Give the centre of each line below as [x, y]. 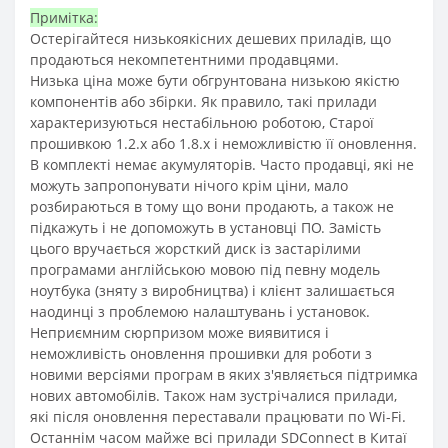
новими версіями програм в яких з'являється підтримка [224, 374]
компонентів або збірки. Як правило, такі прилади [203, 101]
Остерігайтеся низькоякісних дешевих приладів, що [210, 38]
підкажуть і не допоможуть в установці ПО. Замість [205, 227]
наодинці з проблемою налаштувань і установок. [200, 311]
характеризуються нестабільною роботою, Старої [202, 122]
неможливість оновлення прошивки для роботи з [201, 353]
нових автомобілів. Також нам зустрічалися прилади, [213, 395]
